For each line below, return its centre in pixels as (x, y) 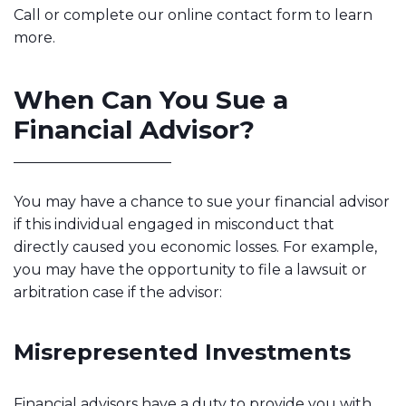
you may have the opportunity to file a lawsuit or (190, 270)
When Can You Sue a (151, 100)
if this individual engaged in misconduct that (174, 224)
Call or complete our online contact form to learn (193, 15)
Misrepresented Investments (182, 352)
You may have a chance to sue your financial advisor (202, 202)
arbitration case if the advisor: (118, 292)
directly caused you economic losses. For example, (195, 247)
